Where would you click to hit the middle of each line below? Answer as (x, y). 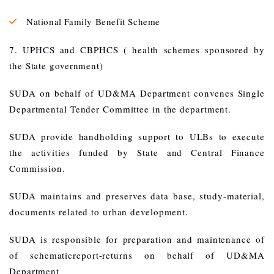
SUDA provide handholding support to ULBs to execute (137, 137)
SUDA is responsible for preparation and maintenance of (137, 239)
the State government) (56, 66)
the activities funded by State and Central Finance (137, 153)
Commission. (37, 168)
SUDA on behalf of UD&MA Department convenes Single (137, 93)
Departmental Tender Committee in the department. (120, 109)
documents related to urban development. (99, 212)
